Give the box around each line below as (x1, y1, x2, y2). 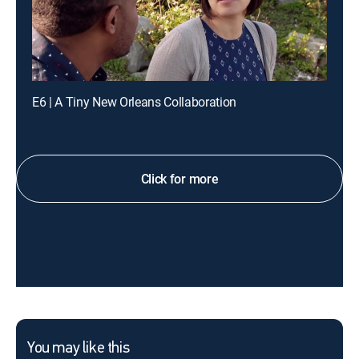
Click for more (140, 170, 219, 188)
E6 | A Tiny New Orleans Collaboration (32, 93, 237, 111)
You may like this (27, 341, 130, 357)
